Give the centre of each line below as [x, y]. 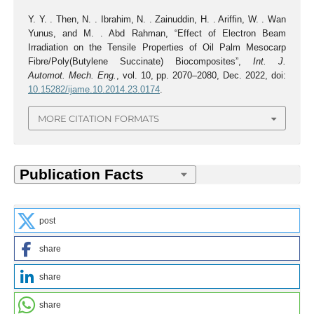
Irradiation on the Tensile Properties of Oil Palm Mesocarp [157, 48]
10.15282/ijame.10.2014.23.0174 [94, 90]
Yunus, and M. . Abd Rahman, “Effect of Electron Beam [157, 34]
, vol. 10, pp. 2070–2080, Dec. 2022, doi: [201, 76]
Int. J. [270, 62]
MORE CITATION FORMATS [98, 118]
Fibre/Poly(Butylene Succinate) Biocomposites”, [141, 62]
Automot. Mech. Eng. [72, 76]
